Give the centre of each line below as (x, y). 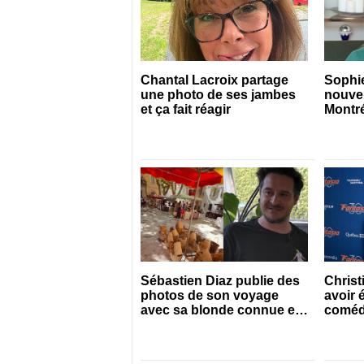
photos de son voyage (209, 296)
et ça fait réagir (185, 110)
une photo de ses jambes (218, 95)
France (162, 325)
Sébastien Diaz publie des (220, 281)
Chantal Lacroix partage (214, 80)
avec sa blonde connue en (221, 310)
